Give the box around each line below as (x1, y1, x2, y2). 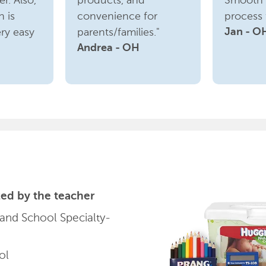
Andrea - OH (77, 43, 140, 53)
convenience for (77, 9, 158, 23)
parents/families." (77, 26, 160, 39)
